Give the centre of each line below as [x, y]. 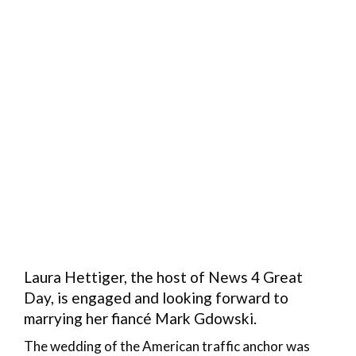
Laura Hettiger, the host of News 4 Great [163, 277]
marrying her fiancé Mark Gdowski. [140, 318]
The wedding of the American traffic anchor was [167, 346]
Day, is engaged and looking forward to [156, 297]
